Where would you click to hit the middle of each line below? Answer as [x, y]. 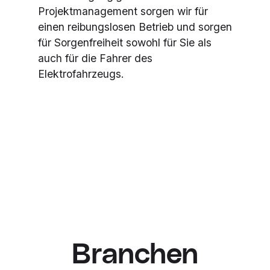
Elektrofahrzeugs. [81, 74]
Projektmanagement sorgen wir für [123, 11]
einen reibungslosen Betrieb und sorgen [135, 27]
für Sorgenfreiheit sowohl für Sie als [124, 43]
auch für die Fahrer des [95, 58]
